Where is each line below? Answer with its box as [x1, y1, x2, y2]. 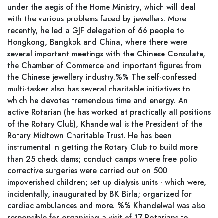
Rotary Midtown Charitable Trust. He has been [7, 130, 172, 141]
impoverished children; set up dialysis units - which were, [7, 177, 206, 188]
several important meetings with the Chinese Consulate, [7, 48, 205, 59]
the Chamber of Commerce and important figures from [7, 60, 201, 71]
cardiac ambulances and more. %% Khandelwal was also [7, 200, 206, 211]
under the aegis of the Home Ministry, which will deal [7, 1, 196, 13]
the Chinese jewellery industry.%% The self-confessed [7, 72, 197, 83]
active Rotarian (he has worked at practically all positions [7, 107, 211, 118]
